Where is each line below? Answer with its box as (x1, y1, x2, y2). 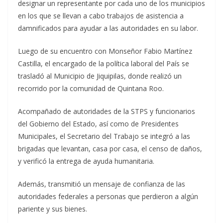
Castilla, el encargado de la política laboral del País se (18, 59, 189, 69)
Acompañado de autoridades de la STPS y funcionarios (18, 107, 195, 116)
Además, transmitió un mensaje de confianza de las (18, 179, 185, 189)
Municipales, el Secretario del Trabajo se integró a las (18, 131, 190, 141)
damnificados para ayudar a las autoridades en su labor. (18, 23, 198, 33)
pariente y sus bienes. (18, 204, 87, 214)
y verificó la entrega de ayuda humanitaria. (18, 156, 154, 166)
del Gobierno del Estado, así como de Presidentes (18, 119, 179, 129)
